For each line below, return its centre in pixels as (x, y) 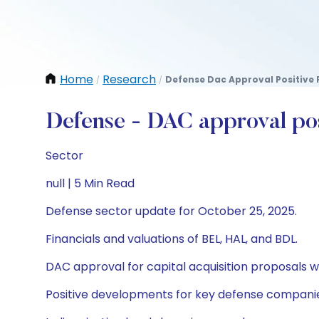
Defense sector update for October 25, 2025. (171, 211)
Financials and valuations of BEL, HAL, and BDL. (172, 239)
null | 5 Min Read (90, 183)
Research (129, 79)
